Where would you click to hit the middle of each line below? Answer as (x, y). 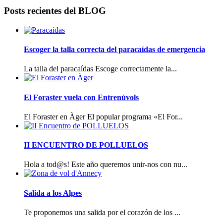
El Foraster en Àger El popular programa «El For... (103, 116)
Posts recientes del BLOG (55, 11)
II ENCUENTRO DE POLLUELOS (86, 145)
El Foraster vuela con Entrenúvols (81, 97)
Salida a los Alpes (53, 193)
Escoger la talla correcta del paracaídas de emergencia (114, 49)
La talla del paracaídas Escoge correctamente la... (100, 69)
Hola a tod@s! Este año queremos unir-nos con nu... (106, 165)
